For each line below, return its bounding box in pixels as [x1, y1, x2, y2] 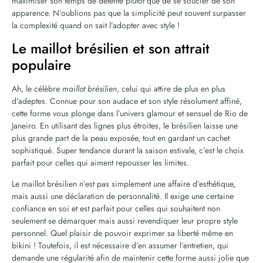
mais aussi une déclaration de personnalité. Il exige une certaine [12, 190, 234, 202]
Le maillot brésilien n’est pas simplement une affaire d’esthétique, [12, 177, 235, 190]
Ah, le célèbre [12, 82, 62, 95]
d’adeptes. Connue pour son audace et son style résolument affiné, [12, 95, 242, 107]
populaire [12, 54, 71, 75]
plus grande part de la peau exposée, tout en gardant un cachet [12, 131, 230, 144]
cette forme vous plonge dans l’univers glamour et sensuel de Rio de [12, 107, 248, 119]
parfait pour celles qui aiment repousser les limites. [12, 156, 189, 168]
